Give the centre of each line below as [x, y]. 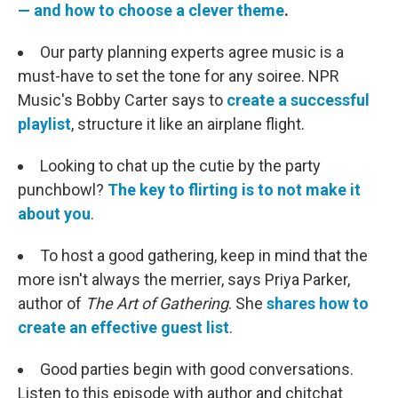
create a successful [298, 100]
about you [54, 214]
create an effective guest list [123, 328]
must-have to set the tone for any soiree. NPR [179, 76]
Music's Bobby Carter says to [122, 100]
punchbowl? [63, 190]
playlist [44, 124]
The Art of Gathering [157, 304]
